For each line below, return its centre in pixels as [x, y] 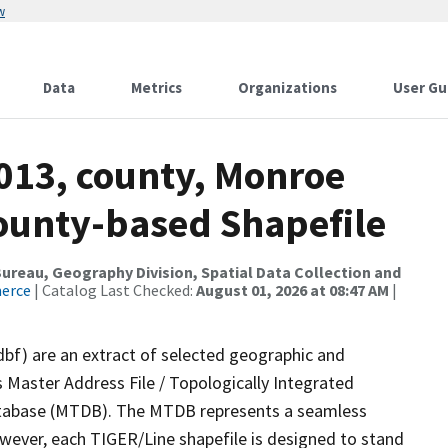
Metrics [156, 87]
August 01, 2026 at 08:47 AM [292, 290]
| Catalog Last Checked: [113, 290]
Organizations [287, 87]
